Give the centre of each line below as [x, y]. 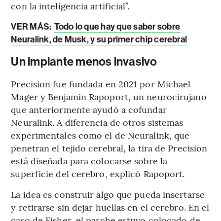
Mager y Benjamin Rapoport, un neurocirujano [109, 96]
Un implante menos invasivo [84, 61]
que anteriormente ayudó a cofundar [89, 109]
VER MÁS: [32, 26]
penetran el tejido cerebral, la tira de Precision [109, 147]
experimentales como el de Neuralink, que [100, 135]
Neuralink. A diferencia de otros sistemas [97, 122]
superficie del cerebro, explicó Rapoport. [98, 173]
